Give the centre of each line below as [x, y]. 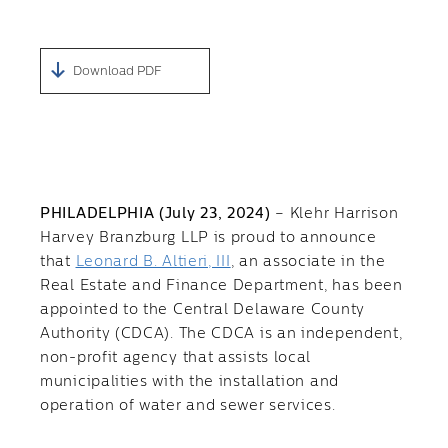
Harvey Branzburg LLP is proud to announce [208, 238]
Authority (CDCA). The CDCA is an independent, [221, 334]
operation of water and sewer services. [188, 406]
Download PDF [117, 71]
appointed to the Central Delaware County [203, 310]
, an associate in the [308, 262]
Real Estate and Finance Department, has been [221, 286]
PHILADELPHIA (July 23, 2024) [158, 214]
